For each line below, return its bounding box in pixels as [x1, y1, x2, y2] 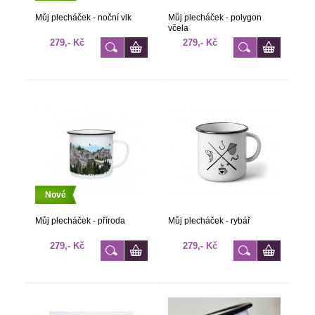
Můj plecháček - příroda [34, 216, 125, 226]
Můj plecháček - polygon [167, 13, 262, 22]
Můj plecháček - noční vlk [34, 13, 131, 22]
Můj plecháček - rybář [167, 216, 250, 226]
